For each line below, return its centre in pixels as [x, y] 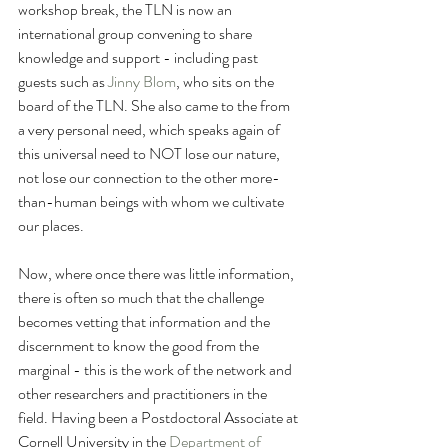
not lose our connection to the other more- [149, 178]
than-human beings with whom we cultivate [152, 202]
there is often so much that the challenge [142, 298]
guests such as [63, 82]
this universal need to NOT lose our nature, [150, 154]
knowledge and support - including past [139, 58]
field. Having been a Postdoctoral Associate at [159, 418]
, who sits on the [226, 82]
